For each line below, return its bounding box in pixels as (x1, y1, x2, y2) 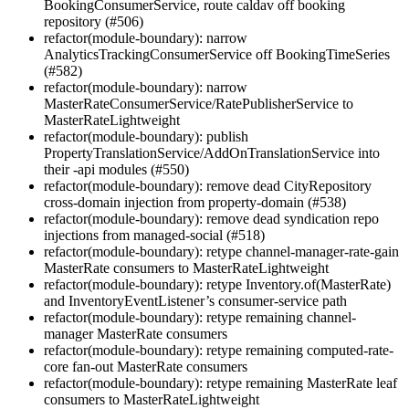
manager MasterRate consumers (44, 325, 227, 341)
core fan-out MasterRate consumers (44, 358, 247, 374)
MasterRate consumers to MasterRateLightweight (44, 259, 329, 276)
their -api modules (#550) (44, 161, 189, 177)
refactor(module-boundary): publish (44, 128, 248, 144)
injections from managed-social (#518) (44, 226, 265, 243)
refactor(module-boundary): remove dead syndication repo (44, 210, 379, 226)
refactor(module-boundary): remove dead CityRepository (44, 177, 372, 194)
